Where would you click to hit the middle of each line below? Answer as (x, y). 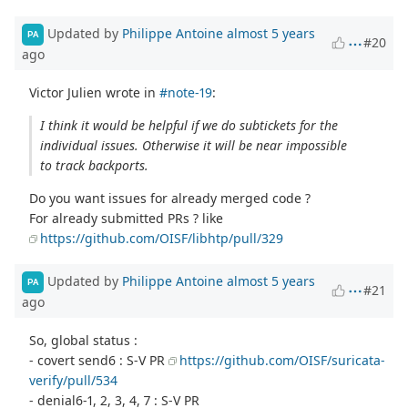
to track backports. (94, 165)
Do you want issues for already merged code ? (170, 198)
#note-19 (186, 92)
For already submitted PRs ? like (127, 218)
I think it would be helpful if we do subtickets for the (189, 125)
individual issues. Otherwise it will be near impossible (193, 145)
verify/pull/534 (74, 380)
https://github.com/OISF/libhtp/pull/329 (162, 238)
